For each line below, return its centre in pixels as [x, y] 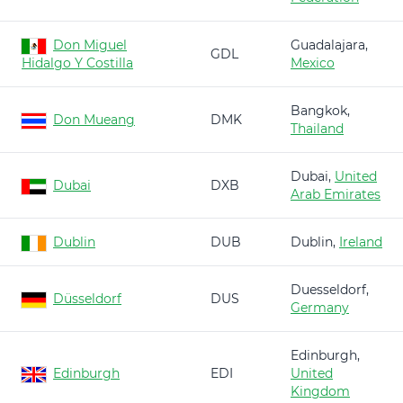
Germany [320, 308]
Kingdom [320, 391]
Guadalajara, [329, 45]
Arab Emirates [336, 194]
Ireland [361, 242]
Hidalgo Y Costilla [77, 63]
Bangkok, [320, 111]
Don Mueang [94, 120]
